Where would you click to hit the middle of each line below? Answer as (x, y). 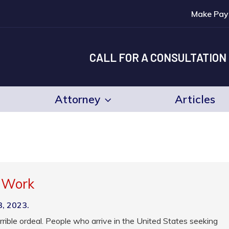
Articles (195, 99)
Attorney (77, 99)
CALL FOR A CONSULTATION (158, 57)
